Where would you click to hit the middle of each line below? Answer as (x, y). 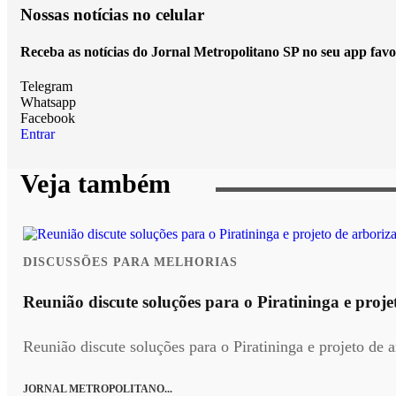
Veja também (95, 183)
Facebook (48, 118)
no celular (168, 15)
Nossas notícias (76, 15)
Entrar (38, 133)
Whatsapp (48, 102)
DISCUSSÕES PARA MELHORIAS (130, 262)
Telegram (46, 86)
